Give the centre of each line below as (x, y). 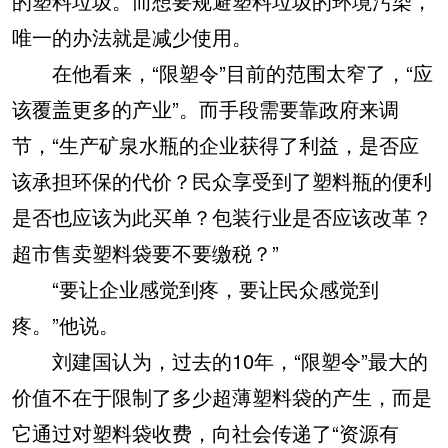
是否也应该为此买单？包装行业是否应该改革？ (222, 216)
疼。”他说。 (65, 324)
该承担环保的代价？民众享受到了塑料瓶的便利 (222, 180)
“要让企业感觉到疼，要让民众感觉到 (195, 288)
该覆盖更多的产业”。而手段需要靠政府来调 (205, 108)
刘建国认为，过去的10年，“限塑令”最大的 (220, 360)
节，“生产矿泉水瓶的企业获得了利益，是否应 (215, 144)
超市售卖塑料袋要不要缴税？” (145, 252)
